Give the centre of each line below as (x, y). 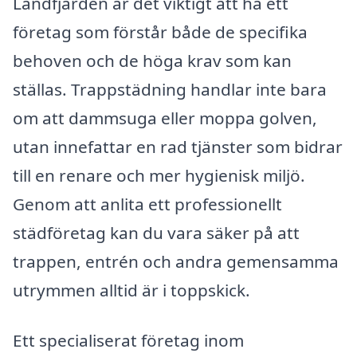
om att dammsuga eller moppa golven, (165, 118)
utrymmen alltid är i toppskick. (131, 290)
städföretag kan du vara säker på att (156, 232)
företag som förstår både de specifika (160, 31)
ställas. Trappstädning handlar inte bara (170, 89)
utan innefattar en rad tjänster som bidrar (178, 146)
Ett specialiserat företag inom (128, 341)
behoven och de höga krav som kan (152, 60)
